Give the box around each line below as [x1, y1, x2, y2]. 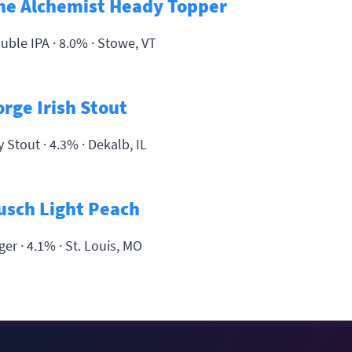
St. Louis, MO [65, 236, 142, 255]
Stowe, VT [97, 33, 156, 52]
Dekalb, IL [88, 134, 147, 153]
